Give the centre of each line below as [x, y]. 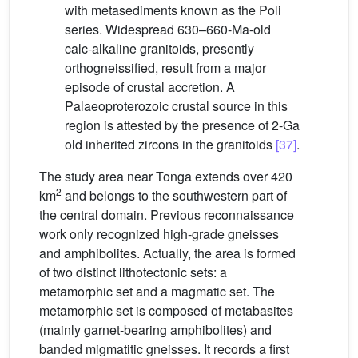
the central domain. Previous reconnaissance [167, 214]
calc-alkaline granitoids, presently [159, 48]
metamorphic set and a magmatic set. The [157, 291]
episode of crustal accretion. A [150, 86]
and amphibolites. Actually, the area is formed [167, 253]
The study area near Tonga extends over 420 [166, 176]
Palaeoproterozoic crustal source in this [176, 105]
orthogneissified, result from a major [165, 67]
